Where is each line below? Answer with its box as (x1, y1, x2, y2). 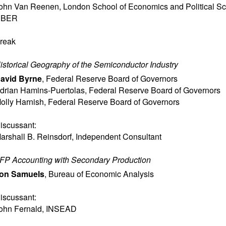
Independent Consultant (76, 131, 161, 142)
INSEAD (46, 203, 77, 214)
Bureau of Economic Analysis (48, 168, 154, 180)
